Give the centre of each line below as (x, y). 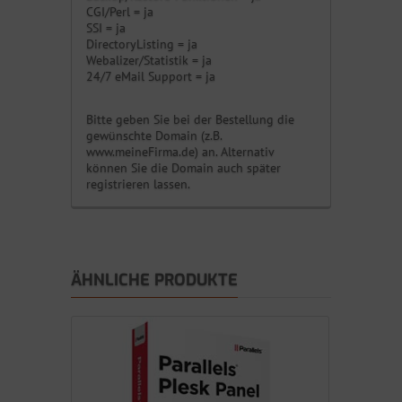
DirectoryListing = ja (142, 44)
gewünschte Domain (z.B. (154, 136)
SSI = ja (106, 28)
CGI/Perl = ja (120, 12)
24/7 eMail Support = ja (151, 77)
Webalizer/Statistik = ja (149, 61)
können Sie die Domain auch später (184, 168)
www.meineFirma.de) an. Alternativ (180, 152)
